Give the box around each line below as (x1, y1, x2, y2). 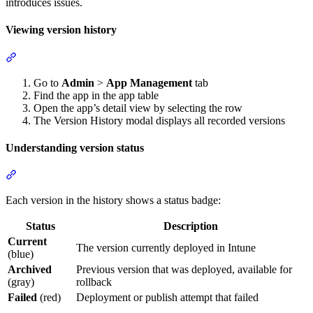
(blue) (8, 248, 34, 261)
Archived (8, 263, 52, 276)
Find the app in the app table (34, 89, 159, 101)
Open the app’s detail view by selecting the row (34, 101, 242, 114)
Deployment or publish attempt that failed (76, 291, 259, 304)
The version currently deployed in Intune (76, 242, 256, 254)
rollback (76, 276, 112, 289)
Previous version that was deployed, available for (76, 263, 292, 276)
